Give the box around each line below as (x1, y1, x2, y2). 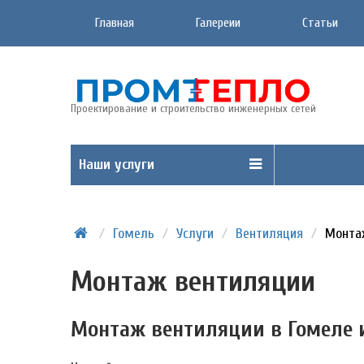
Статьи (302, 15, 338, 30)
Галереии (196, 15, 240, 30)
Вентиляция (236, 225, 304, 242)
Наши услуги (79, 156, 154, 173)
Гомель (113, 225, 155, 242)
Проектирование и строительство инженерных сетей (71, 101, 316, 115)
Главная (95, 15, 134, 30)
